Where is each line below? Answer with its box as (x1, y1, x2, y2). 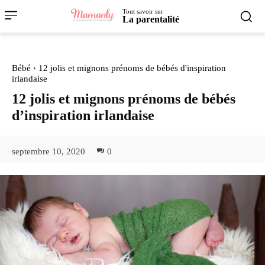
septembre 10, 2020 (12, 146, 85, 156)
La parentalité (122, 14, 179, 25)
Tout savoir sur (122, 8, 163, 15)
